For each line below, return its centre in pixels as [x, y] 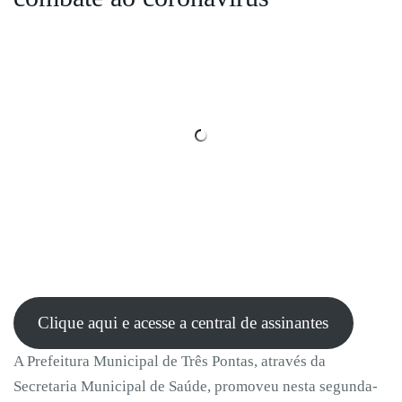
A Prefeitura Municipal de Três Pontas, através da [170, 361]
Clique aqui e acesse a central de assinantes [184, 322]
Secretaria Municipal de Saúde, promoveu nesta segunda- [196, 386]
